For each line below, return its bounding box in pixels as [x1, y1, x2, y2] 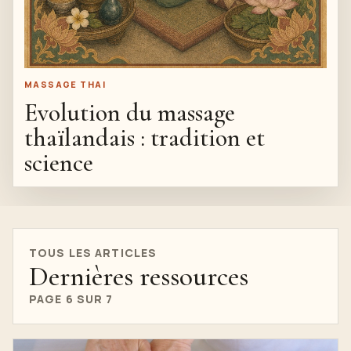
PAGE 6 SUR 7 [29, 291, 114, 306]
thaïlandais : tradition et [24, 122, 265, 153]
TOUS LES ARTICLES [29, 245, 157, 260]
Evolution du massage [24, 97, 235, 128]
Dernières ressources [29, 259, 248, 293]
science [24, 147, 93, 178]
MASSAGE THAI [24, 78, 106, 90]
